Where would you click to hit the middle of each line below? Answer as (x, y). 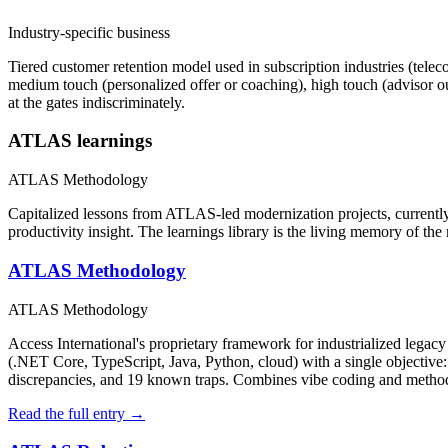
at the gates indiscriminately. (96, 102)
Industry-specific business (89, 32)
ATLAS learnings (80, 141)
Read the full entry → (76, 413)
